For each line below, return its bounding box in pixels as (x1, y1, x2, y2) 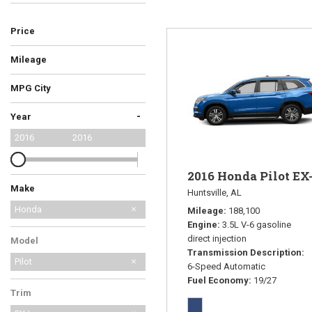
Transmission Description (187, 247, 302, 258)
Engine (187, 219, 217, 230)
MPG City (10, 83, 51, 93)
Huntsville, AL (187, 187, 242, 198)
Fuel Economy (187, 274, 249, 286)
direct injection (187, 233, 247, 244)
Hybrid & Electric (93, 26, 177, 39)
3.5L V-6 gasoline (222, 219, 291, 230)
